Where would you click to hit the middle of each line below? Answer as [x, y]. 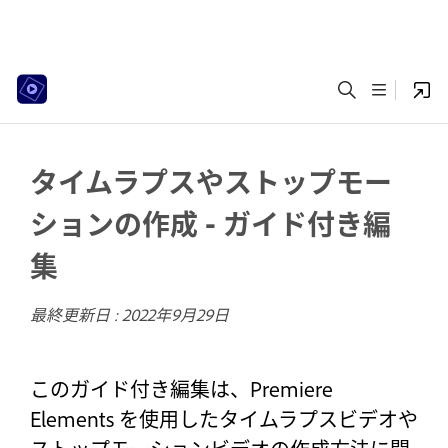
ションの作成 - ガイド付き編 [210, 222]
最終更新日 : [76, 314]
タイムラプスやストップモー [211, 180]
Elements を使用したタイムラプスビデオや [224, 418]
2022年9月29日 [175, 314]
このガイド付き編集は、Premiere [181, 388]
